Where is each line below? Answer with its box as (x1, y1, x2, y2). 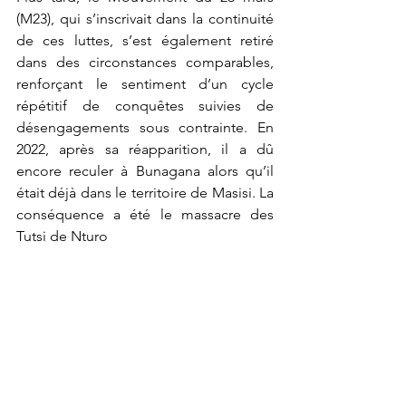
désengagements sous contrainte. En (16, 118, 274, 136)
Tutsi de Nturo (16, 227, 108, 245)
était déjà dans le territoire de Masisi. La (16, 183, 274, 201)
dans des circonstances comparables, (16, 53, 274, 71)
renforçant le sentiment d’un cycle (16, 74, 274, 92)
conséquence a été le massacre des (16, 205, 274, 223)
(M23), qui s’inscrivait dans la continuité (16, 9, 274, 27)
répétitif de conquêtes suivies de (16, 96, 274, 114)
